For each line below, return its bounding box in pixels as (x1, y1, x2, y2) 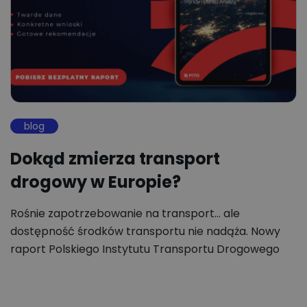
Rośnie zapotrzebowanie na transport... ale (10, 205, 240, 221)
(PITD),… (10, 258, 53, 275)
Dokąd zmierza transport (10, 147, 220, 170)
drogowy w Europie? (10, 170, 181, 193)
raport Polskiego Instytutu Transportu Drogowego (10, 241, 280, 257)
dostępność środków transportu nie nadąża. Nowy (10, 223, 280, 239)
